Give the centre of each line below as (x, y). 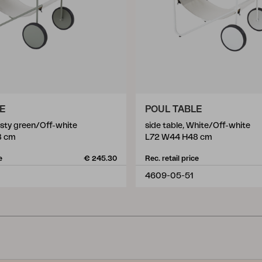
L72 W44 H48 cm (179, 137)
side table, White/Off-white (198, 126)
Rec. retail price (172, 158)
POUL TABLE (174, 109)
